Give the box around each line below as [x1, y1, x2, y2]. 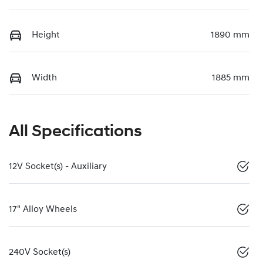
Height [32, 30, 60, 40]
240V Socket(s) [9, 247, 70, 257]
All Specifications [9, 123, 142, 140]
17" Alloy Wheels [9, 204, 77, 214]
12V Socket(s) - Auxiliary [9, 161, 107, 171]
